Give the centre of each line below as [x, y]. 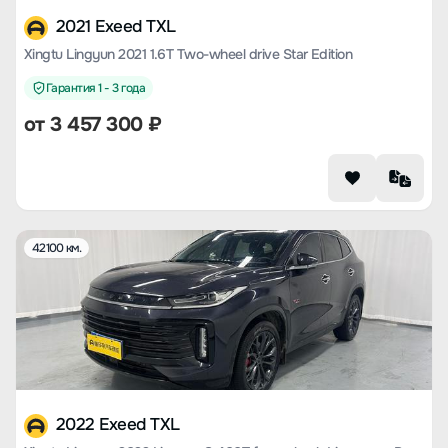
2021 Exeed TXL [116, 26]
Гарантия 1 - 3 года [96, 88]
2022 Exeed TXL [118, 424]
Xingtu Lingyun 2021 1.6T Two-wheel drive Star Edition [188, 54]
